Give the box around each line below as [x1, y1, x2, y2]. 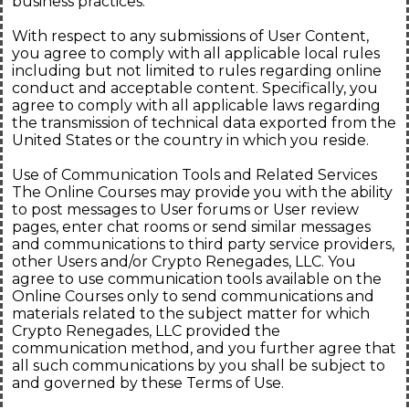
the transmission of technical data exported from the [12, 114, 396, 132]
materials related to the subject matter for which [12, 305, 370, 323]
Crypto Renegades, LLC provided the [12, 322, 280, 341]
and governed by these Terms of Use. [12, 374, 284, 393]
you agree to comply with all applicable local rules [12, 45, 380, 63]
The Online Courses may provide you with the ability [12, 184, 393, 202]
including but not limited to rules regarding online [12, 62, 382, 80]
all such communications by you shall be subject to [12, 357, 385, 375]
